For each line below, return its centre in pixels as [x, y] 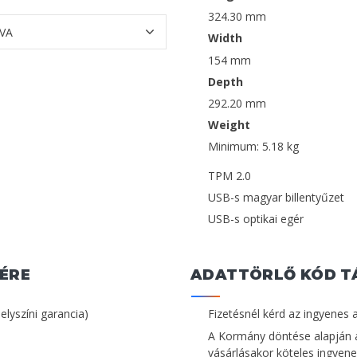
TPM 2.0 [229, 176]
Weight [229, 124]
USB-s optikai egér [256, 219]
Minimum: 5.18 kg [253, 147]
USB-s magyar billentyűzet [276, 198]
